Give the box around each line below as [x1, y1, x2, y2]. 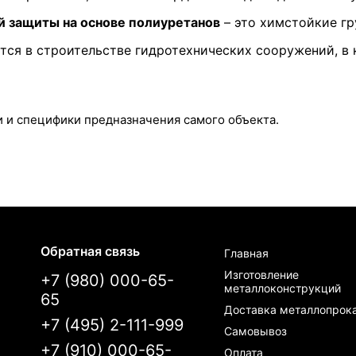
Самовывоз [223, 324, 287, 338]
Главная [223, 246, 269, 260]
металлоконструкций [223, 281, 341, 295]
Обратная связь [41, 243, 141, 260]
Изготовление [223, 268, 299, 281]
